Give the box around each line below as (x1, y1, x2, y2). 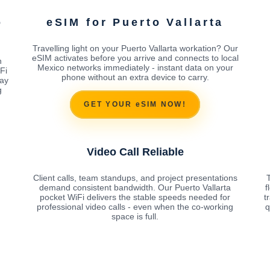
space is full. (111, 211, 159, 221)
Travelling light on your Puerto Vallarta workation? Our (32, 43, 238, 53)
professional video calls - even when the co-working (37, 201, 233, 212)
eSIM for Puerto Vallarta (46, 16, 224, 28)
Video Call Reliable (86, 145, 184, 158)
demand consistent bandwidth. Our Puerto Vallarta (39, 182, 231, 192)
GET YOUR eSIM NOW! (84, 100, 186, 109)
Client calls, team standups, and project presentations (33, 172, 237, 183)
